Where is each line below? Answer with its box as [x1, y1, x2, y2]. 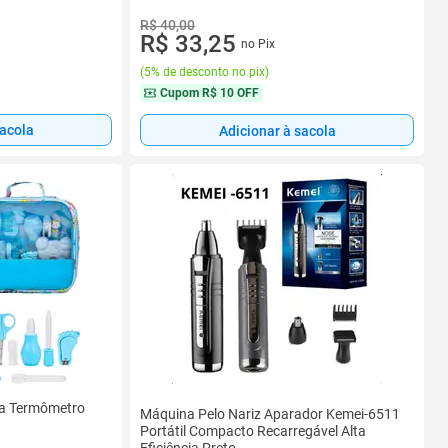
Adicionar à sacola [218, 122, 336, 139]
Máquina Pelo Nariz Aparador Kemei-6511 [140, 406, 400, 423]
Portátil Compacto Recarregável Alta [140, 423, 366, 440]
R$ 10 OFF [202, 86, 259, 100]
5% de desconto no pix [144, 65, 265, 79]
